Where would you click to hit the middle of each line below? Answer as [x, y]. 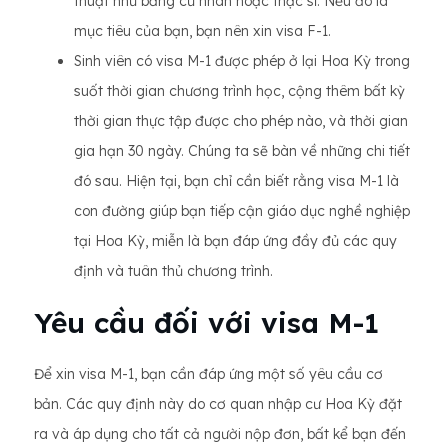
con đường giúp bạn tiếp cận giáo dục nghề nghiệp [242, 211]
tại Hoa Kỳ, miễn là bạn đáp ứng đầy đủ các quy [235, 241]
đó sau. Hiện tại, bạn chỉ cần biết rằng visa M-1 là [236, 181]
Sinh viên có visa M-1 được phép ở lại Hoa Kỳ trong [242, 61]
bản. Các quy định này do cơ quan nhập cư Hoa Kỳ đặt [218, 404]
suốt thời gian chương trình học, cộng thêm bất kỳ [239, 91]
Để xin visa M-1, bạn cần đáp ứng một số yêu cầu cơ [208, 374]
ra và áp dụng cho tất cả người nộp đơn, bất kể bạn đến [220, 434]
